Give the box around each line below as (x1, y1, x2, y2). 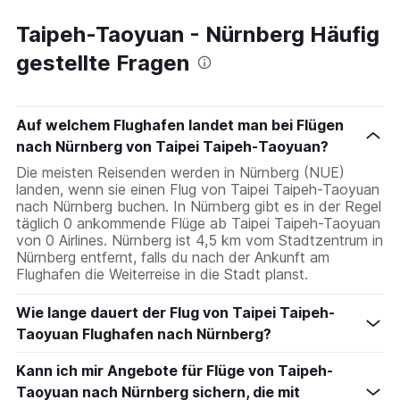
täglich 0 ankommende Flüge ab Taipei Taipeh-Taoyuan (16, 213, 380, 232)
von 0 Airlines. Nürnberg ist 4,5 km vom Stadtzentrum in (16, 230, 383, 249)
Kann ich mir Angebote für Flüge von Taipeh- (16, 361, 333, 379)
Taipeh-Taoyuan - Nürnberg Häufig (16, 21, 379, 47)
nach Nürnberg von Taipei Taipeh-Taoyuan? (16, 137, 329, 155)
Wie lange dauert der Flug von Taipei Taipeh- (16, 303, 335, 321)
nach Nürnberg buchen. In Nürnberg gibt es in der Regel (16, 196, 381, 215)
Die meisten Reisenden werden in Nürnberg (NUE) (16, 162, 345, 181)
